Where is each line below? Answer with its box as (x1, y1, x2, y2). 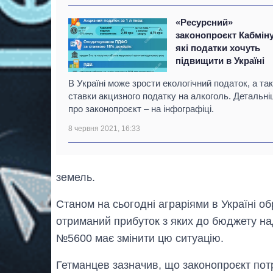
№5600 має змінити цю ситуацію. (56, 232, 224, 244)
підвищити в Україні (175, 55, 265, 66)
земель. (56, 171, 95, 183)
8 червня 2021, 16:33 (68, 124, 140, 133)
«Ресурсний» (175, 16, 233, 27)
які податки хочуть (175, 42, 261, 53)
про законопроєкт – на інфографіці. (68, 103, 214, 114)
